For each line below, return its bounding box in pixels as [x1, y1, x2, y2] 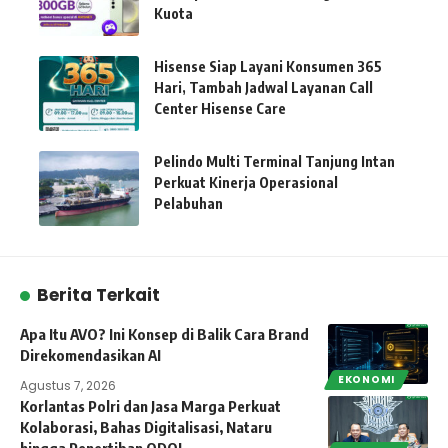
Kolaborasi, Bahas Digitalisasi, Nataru [20, 418, 272, 437]
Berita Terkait [37, 283, 161, 308]
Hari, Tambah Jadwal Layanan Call [154, 79, 373, 97]
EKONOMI [338, 372, 395, 388]
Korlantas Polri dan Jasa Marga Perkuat [20, 397, 281, 416]
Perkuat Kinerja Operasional [154, 174, 338, 192]
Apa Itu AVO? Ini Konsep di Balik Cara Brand [20, 325, 309, 344]
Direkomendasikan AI [20, 346, 161, 365]
